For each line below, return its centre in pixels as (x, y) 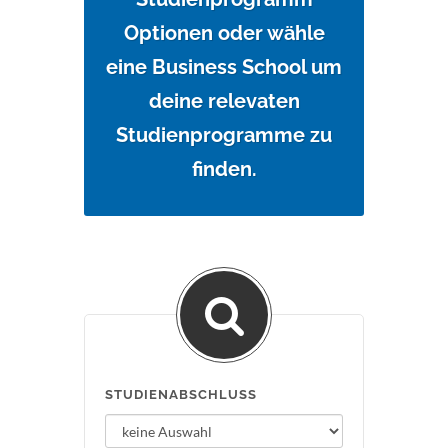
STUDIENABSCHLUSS (181, 394)
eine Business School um (224, 67)
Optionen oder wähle (224, 33)
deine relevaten (224, 101)
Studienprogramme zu (224, 135)
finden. (224, 169)
